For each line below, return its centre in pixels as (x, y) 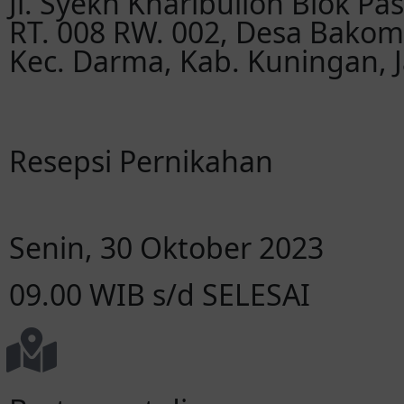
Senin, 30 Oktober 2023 (166, 248)
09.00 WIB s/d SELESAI (160, 294)
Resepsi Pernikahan (141, 161)
